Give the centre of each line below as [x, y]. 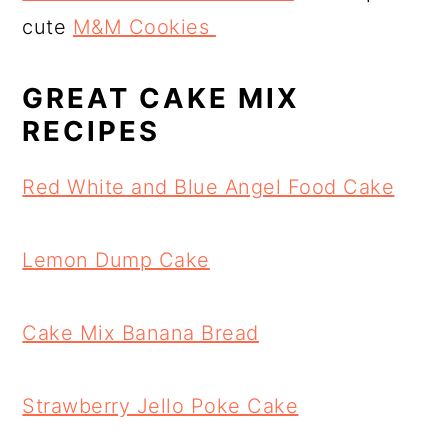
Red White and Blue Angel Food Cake [208, 187]
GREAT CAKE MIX [161, 98]
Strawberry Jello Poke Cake [160, 406]
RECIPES [91, 131]
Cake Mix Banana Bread [140, 333]
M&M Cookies [144, 27]
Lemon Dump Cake [116, 260]
